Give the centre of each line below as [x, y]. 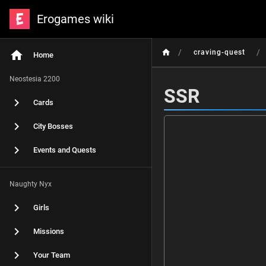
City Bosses [53, 126]
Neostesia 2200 [35, 79]
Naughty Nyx [31, 184]
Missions [49, 231]
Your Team [52, 255]
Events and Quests [65, 150]
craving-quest [219, 52]
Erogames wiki [75, 19]
